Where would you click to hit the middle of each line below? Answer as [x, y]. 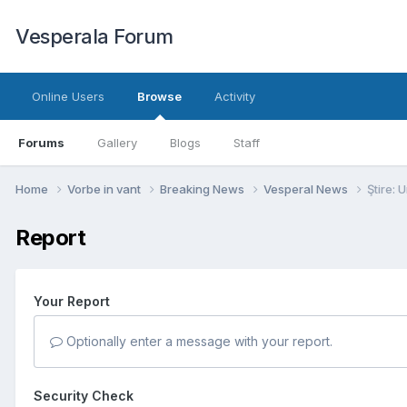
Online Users [68, 96]
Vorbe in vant [105, 189]
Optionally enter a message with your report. [198, 341]
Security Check [84, 395]
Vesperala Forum [94, 36]
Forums [41, 143]
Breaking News [203, 189]
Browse [159, 96]
